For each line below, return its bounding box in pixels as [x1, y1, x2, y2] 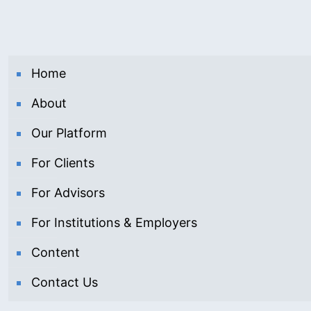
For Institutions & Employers [31, 215, 197, 230]
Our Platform [31, 126, 107, 141]
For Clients [31, 155, 94, 171]
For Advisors [31, 185, 105, 201]
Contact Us [31, 275, 98, 290]
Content [31, 245, 80, 260]
